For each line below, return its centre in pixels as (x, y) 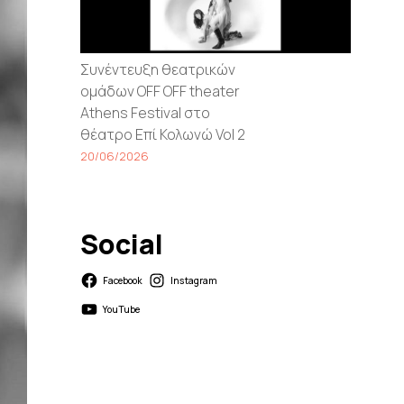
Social (122, 243)
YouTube (122, 309)
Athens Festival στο (146, 112)
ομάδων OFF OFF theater (161, 91)
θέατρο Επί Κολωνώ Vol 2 (163, 134)
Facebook (123, 280)
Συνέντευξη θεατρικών (158, 69)
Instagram (193, 280)
